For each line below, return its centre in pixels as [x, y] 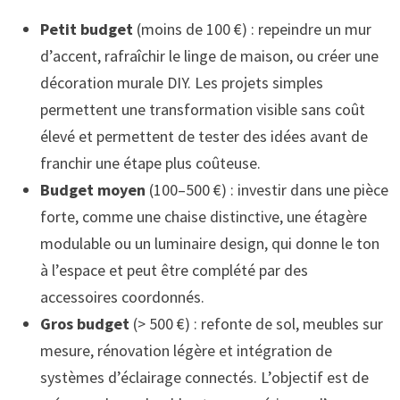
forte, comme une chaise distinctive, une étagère [203, 216]
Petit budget [86, 29]
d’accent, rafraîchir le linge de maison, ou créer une [209, 55]
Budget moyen [92, 189]
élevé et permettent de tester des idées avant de [204, 136]
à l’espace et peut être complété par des [174, 270]
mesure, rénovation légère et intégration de [186, 350]
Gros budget [84, 323]
